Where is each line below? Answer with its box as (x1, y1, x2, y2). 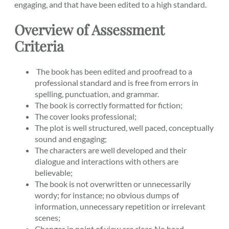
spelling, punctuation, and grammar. (35, 89, 159, 99)
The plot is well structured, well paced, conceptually (35, 123, 214, 133)
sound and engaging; (35, 134, 107, 144)
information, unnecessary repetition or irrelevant (35, 201, 205, 212)
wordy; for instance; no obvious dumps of (35, 190, 179, 200)
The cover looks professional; (35, 111, 136, 122)
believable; (35, 168, 73, 178)
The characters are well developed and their (35, 145, 187, 155)
